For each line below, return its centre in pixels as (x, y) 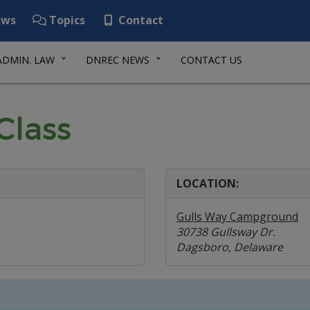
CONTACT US (211, 60)
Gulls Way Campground (237, 217)
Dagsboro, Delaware (230, 247)
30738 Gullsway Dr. (226, 232)
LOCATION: (208, 183)
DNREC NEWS (118, 60)
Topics (66, 20)
